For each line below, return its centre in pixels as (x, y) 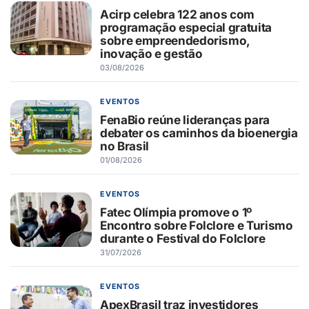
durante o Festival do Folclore (183, 238)
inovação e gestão (151, 53)
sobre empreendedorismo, (175, 40)
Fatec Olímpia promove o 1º (176, 212)
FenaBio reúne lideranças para (185, 119)
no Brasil (124, 146)
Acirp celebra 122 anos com (178, 14)
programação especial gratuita (186, 27)
